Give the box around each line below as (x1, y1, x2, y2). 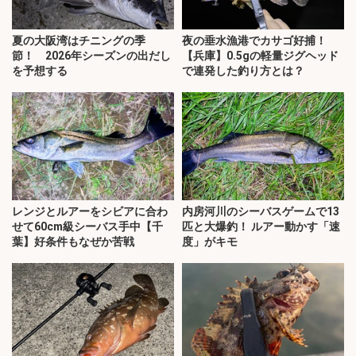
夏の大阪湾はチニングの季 (12, 34, 145, 48)
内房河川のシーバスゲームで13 (182, 205, 339, 219)
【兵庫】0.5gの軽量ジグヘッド (182, 49, 339, 63)
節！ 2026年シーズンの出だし (12, 49, 171, 63)
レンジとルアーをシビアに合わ (12, 205, 168, 219)
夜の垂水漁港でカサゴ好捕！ (182, 34, 327, 48)
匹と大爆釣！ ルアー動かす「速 (182, 220, 340, 234)
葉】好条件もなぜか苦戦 (12, 235, 134, 249)
